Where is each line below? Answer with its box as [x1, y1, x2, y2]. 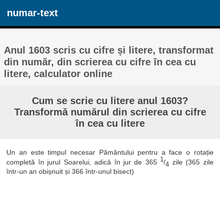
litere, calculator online [4, 68, 113, 80]
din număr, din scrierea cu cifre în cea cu [4, 56, 196, 68]
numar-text [7, 7, 58, 19]
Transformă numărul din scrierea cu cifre [14, 107, 206, 118]
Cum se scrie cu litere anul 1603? [32, 95, 188, 107]
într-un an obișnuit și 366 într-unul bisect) [6, 167, 135, 176]
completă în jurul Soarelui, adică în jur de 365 [6, 158, 161, 166]
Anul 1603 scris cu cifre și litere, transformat [4, 44, 214, 56]
